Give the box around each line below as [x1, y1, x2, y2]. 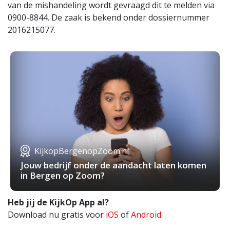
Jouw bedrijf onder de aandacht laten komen [21, 159, 206, 171]
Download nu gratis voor [8, 209, 106, 221]
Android [131, 209, 161, 221]
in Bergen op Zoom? [21, 169, 105, 182]
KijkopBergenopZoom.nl [34, 145, 129, 157]
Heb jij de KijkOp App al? [8, 197, 109, 208]
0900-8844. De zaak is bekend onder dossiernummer [8, 12, 209, 24]
